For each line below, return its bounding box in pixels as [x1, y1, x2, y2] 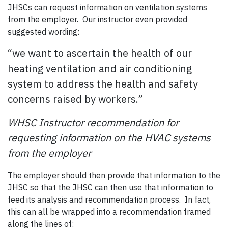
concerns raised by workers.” [8, 92, 143, 106]
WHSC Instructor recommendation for [8, 116, 179, 130]
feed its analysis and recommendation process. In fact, [8, 194, 211, 205]
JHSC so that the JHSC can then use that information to [8, 182, 213, 193]
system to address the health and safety [8, 77, 198, 91]
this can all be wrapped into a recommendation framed [8, 207, 211, 217]
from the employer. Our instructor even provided [8, 14, 187, 25]
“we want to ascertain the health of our [8, 46, 192, 61]
